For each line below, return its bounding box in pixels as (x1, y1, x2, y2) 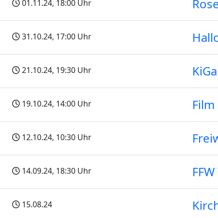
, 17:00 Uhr (52, 31, 91, 42)
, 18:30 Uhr (52, 165, 91, 176)
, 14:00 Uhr (52, 98, 91, 109)
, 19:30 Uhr (52, 65, 91, 75)
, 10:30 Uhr (52, 132, 91, 143)
